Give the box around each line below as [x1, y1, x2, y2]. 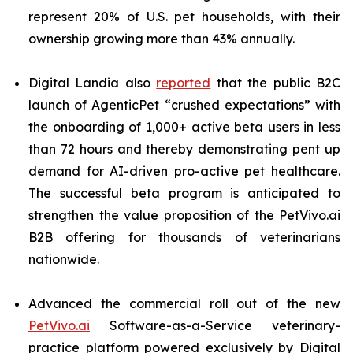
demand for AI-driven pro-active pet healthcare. [28, 163, 340, 179]
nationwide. [28, 251, 99, 267]
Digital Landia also [28, 75, 157, 91]
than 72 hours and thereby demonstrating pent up [28, 141, 340, 157]
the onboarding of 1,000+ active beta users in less [28, 119, 340, 135]
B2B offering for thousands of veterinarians [28, 229, 340, 245]
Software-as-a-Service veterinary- [90, 318, 340, 333]
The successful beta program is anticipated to [28, 185, 340, 201]
